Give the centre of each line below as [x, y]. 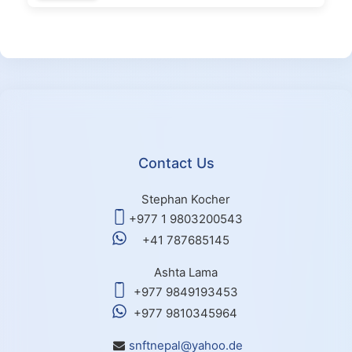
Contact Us [176, 163]
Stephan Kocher [185, 199]
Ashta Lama [185, 272]
